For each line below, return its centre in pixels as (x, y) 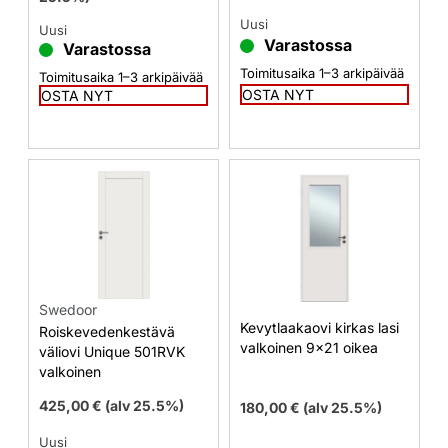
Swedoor (68, 310)
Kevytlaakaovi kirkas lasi (319, 328)
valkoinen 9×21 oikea (309, 348)
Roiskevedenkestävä (107, 331)
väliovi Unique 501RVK (112, 351)
